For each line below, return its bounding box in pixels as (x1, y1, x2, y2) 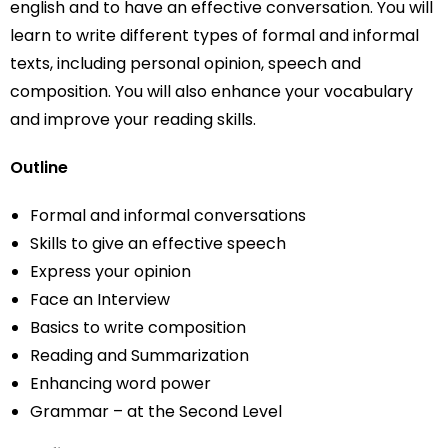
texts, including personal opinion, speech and (10, 52, 361, 75)
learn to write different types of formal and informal (10, 24, 419, 47)
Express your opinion (30, 260, 191, 283)
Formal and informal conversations (30, 204, 306, 227)
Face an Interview (30, 288, 170, 311)
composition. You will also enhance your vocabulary (10, 80, 413, 103)
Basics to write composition (30, 316, 246, 339)
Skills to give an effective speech (30, 232, 286, 255)
